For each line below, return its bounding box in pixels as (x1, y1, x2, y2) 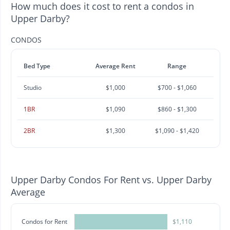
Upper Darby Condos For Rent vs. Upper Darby (11, 173, 212, 186)
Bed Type (24, 61, 50, 70)
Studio (24, 83, 42, 92)
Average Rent (95, 61, 136, 70)
